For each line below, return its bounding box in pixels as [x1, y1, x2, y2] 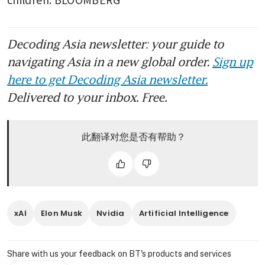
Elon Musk [40, 207, 83, 219]
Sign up [212, 54, 253, 69]
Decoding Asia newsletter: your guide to [7, 36, 224, 51]
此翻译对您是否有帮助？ [81, 130, 186, 143]
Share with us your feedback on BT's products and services [7, 248, 231, 258]
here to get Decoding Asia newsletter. [7, 72, 208, 86]
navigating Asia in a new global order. [7, 54, 212, 69]
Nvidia [96, 207, 125, 219]
